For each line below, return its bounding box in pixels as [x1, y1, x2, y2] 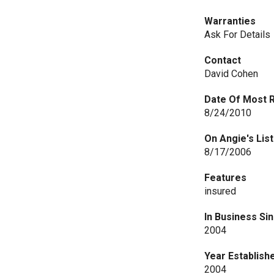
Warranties [204, 15, 256, 27]
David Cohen [204, 68, 259, 80]
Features [204, 172, 247, 183]
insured [204, 185, 237, 197]
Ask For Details [204, 29, 271, 40]
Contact [204, 54, 242, 66]
